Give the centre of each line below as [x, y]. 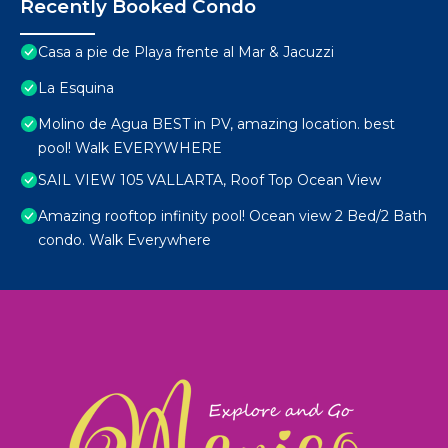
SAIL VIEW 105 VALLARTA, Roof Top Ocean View [209, 180]
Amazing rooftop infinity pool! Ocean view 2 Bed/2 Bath [232, 216]
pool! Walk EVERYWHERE [130, 148]
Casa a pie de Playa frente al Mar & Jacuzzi [186, 52]
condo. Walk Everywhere [124, 240]
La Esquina [76, 88]
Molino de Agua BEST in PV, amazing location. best [216, 124]
